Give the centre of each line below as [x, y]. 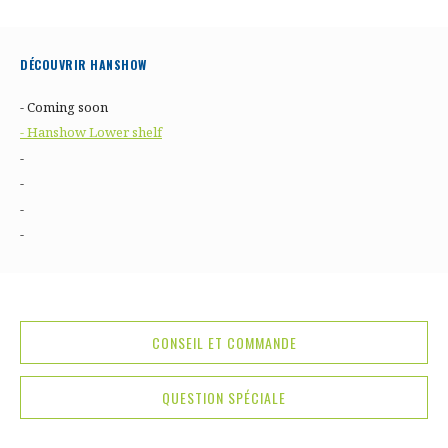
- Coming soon [64, 106]
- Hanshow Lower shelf [91, 132]
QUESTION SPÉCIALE [224, 398]
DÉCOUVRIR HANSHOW [83, 64]
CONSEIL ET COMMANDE [224, 343]
